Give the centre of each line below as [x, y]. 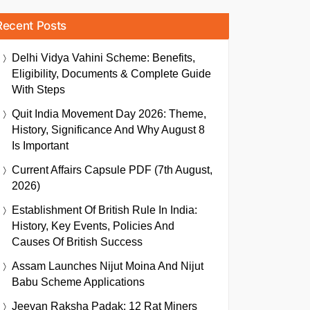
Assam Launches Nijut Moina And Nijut [108, 266]
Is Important [40, 146]
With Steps [38, 90]
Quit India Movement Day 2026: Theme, [109, 114]
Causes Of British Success [77, 242]
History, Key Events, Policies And [93, 226]
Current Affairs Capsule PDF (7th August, [112, 170]
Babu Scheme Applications [78, 282]
